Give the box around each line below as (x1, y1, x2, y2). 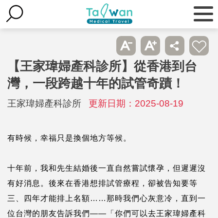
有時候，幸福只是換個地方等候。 (7, 133, 131, 142)
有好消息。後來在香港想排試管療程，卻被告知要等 (7, 179, 198, 187)
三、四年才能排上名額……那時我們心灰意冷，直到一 (7, 194, 206, 202)
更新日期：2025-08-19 (89, 98, 183, 109)
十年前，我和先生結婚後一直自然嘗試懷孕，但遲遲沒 (7, 163, 206, 172)
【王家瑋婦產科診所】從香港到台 (7, 59, 197, 73)
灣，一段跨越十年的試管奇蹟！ (7, 76, 184, 90)
